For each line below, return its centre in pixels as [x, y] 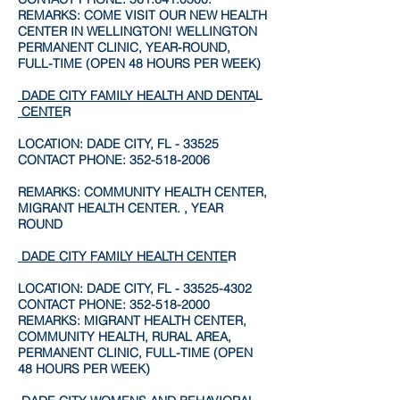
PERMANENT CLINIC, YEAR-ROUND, [124, 47]
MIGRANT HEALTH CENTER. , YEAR [121, 208]
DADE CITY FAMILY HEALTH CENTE [123, 256]
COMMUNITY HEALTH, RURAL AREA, [125, 337]
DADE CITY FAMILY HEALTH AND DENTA [137, 96]
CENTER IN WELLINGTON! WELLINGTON [137, 31]
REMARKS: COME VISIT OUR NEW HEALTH [142, 15]
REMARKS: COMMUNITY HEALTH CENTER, [142, 192]
